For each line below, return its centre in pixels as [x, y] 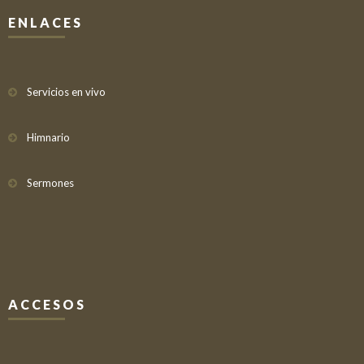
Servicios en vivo [66, 92]
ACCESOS [47, 304]
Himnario [48, 137]
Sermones [50, 183]
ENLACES [45, 22]
